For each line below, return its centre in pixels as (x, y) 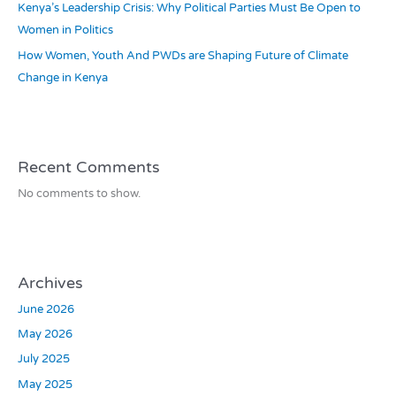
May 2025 (45, 384)
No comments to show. (79, 193)
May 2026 (45, 335)
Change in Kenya (62, 77)
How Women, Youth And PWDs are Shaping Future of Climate (183, 55)
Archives (50, 283)
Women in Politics (65, 30)
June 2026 (46, 310)
